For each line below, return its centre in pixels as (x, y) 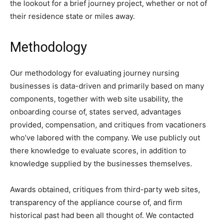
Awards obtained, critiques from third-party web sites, (105, 189)
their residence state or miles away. (72, 16)
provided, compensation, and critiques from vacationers (108, 125)
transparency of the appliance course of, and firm (96, 202)
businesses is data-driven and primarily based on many (107, 86)
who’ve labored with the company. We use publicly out (105, 138)
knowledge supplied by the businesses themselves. (102, 164)
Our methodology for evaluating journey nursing (95, 73)
